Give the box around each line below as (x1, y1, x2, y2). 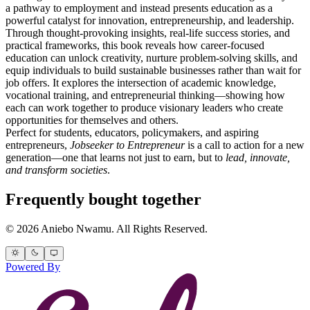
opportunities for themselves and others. (6, 113, 179, 126)
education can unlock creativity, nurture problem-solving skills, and (6, 51, 298, 64)
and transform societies (6, 163, 107, 176)
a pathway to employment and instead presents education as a (6, 1, 273, 14)
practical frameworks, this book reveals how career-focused (6, 39, 264, 51)
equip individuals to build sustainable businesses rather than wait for (6, 64, 301, 76)
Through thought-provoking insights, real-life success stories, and (6, 26, 290, 39)
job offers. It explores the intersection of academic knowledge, (6, 76, 276, 89)
